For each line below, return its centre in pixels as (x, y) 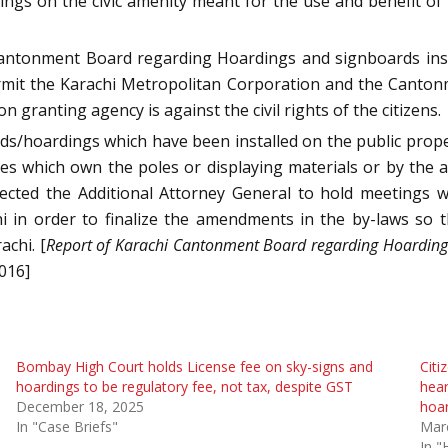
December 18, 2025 (79, 406)
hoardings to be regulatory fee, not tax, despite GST (184, 386)
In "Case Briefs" (66, 426)
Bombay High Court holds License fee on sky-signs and (194, 366)
